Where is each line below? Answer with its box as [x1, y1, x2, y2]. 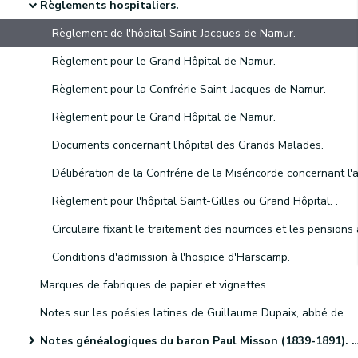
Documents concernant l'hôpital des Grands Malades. [52, 137, 324, 153]
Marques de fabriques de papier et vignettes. [40, 277, 268, 292]
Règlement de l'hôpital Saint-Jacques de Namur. [52, 26, 296, 41]
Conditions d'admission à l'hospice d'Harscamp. [52, 249, 290, 265]
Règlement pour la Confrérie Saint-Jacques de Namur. [52, 82, 326, 97]
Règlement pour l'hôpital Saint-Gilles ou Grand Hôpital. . [52, 193, 338, 209]
